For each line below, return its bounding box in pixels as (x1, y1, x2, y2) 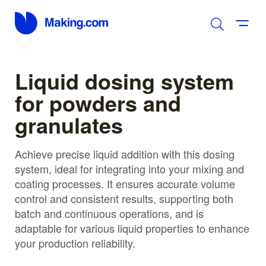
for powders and (15, 87, 181, 118)
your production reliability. (15, 235, 135, 251)
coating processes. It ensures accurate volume (15, 175, 235, 191)
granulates (15, 109, 123, 140)
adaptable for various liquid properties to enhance (15, 220, 249, 236)
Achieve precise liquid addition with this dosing (15, 145, 235, 161)
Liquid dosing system (15, 65, 234, 96)
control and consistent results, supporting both (15, 190, 233, 206)
